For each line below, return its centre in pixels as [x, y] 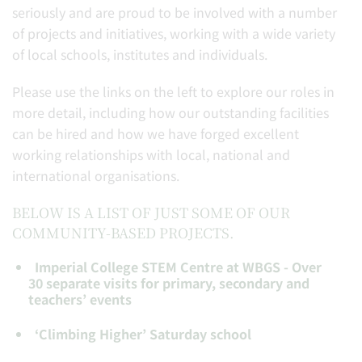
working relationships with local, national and [151, 154]
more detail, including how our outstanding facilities [170, 112]
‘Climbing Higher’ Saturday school [145, 334]
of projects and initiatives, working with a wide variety [174, 33]
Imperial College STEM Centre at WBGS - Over [178, 267]
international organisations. [96, 175]
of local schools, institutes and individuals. [141, 54]
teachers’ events [80, 299]
